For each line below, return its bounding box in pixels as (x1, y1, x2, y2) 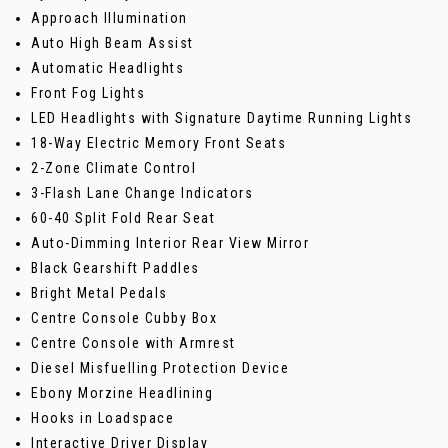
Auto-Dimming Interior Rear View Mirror (31, 234, 309, 251)
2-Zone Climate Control (31, 159, 196, 176)
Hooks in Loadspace (31, 409, 174, 426)
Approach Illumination (31, 9, 188, 26)
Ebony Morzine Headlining (31, 384, 213, 401)
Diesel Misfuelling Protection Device (31, 359, 289, 376)
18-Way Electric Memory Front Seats (31, 134, 286, 151)
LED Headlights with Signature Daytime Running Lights (31, 109, 412, 126)
